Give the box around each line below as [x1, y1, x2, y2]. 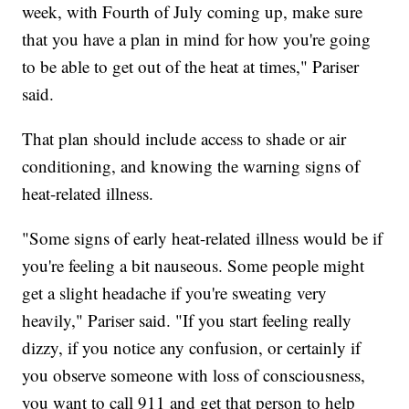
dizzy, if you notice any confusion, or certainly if [22, 336, 362, 360]
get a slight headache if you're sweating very [22, 281, 328, 305]
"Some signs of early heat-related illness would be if [22, 226, 383, 250]
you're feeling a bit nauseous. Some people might [22, 254, 365, 278]
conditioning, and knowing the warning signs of [22, 154, 361, 178]
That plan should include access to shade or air [22, 127, 347, 151]
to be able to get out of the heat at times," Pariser [22, 55, 360, 79]
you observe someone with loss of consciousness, [22, 363, 366, 387]
